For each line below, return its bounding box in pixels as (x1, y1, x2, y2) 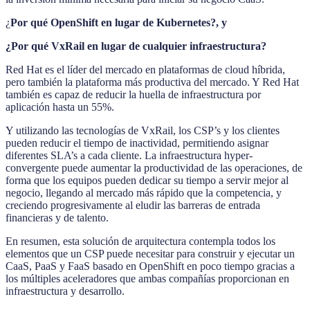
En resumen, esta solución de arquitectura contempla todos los (6, 235, 275, 248)
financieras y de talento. (6, 212, 109, 224)
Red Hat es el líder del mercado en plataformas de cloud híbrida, (6, 64, 285, 76)
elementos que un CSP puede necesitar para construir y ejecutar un (6, 248, 295, 260)
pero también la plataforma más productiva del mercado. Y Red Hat (6, 76, 299, 89)
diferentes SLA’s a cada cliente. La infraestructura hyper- (6, 149, 253, 162)
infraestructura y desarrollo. (6, 285, 125, 298)
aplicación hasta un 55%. (6, 101, 114, 113)
